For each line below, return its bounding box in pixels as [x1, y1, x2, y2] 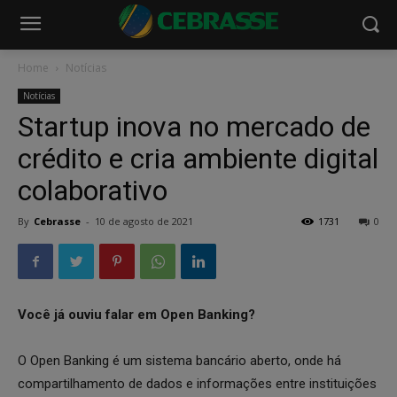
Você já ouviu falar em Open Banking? [18, 307, 259, 323]
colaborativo [18, 174, 167, 207]
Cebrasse [34, 214, 81, 228]
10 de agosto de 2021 [95, 214, 193, 228]
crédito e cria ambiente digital [18, 142, 378, 175]
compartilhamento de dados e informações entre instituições [18, 376, 377, 392]
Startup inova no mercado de [18, 110, 370, 144]
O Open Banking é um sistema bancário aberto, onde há [18, 353, 341, 369]
